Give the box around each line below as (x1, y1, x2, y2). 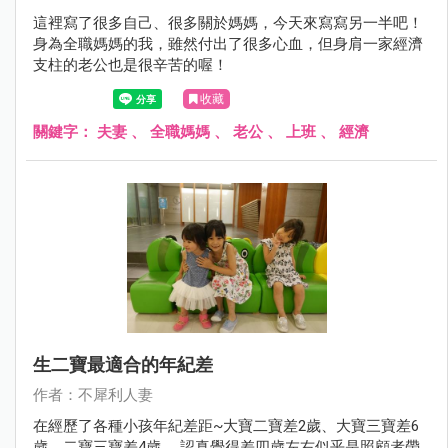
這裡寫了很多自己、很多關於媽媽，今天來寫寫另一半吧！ (33, 13, 423, 32)
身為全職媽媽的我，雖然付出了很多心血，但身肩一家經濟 (33, 34, 423, 53)
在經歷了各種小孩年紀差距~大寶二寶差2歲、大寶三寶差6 (33, 416, 419, 435)
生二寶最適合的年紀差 (33, 353, 213, 375)
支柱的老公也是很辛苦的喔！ (33, 55, 228, 74)
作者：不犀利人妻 (33, 385, 153, 404)
